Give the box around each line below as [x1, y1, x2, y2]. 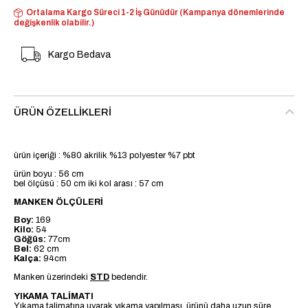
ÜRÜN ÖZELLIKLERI [14, 107, 111, 118]
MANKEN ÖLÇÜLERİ [14, 197, 103, 207]
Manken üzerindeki [14, 272, 90, 283]
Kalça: [14, 254, 43, 264]
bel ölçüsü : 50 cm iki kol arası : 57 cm [14, 178, 166, 188]
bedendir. [109, 272, 148, 283]
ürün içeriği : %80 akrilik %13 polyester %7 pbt [14, 151, 195, 161]
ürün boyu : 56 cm [14, 168, 84, 179]
